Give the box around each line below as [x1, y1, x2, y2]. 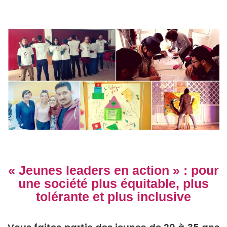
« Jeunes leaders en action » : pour [8, 163, 219, 177]
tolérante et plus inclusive [36, 189, 191, 204]
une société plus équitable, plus [18, 176, 209, 191]
